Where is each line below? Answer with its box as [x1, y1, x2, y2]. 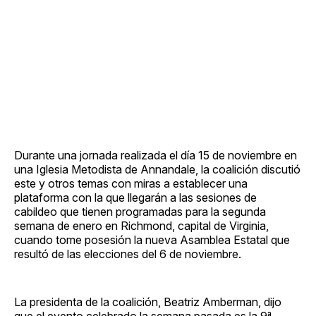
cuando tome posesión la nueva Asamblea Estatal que [14, 232, 290, 247]
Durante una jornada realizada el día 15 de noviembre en [14, 147, 297, 162]
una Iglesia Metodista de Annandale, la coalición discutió [14, 162, 300, 176]
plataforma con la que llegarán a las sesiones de [14, 190, 257, 205]
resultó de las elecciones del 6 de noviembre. [14, 246, 241, 261]
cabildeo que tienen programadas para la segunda [14, 204, 266, 219]
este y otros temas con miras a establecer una [14, 176, 248, 190]
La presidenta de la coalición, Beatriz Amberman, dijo [14, 294, 281, 309]
